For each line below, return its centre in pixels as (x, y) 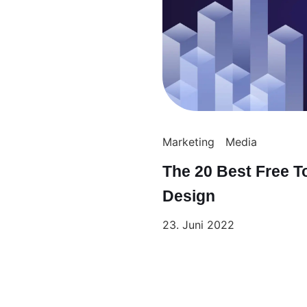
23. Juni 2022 (198, 224)
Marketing (188, 142)
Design (188, 196)
